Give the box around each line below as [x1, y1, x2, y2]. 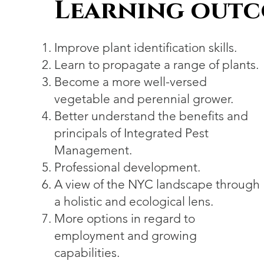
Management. [54, 143, 133, 157]
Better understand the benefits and [54, 108, 249, 123]
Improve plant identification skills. [54, 40, 237, 55]
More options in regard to [54, 211, 196, 226]
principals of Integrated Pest [54, 126, 209, 140]
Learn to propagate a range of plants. [54, 57, 259, 72]
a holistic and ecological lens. [54, 194, 217, 209]
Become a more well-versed [54, 74, 207, 89]
